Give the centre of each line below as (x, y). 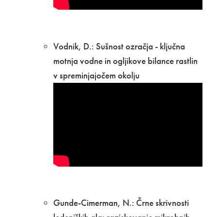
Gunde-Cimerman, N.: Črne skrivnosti (121, 202)
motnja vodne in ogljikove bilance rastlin (125, 61)
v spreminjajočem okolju (96, 75)
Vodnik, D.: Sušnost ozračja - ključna (119, 46)
